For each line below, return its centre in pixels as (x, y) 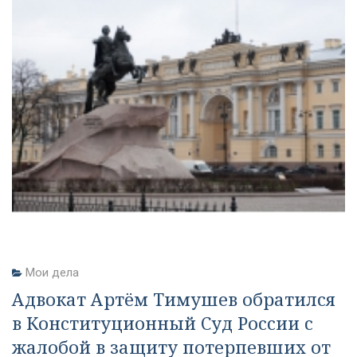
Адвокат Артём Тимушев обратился (174, 299)
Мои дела (52, 273)
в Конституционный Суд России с (163, 323)
